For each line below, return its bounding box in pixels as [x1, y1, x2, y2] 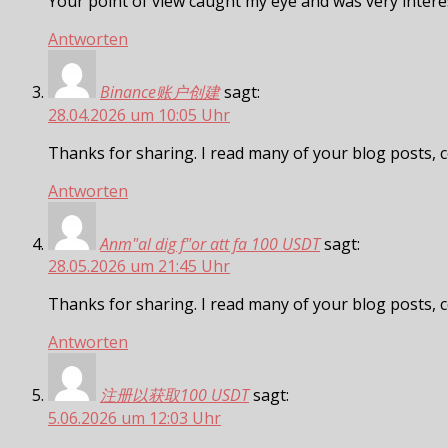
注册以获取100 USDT [100, 383, 249, 406]
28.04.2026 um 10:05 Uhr [48, 103, 230, 126]
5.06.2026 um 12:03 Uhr [48, 406, 221, 429]
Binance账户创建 [100, 80, 220, 103]
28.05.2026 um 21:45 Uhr [48, 254, 230, 277]
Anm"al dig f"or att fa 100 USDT [100, 232, 320, 255]
